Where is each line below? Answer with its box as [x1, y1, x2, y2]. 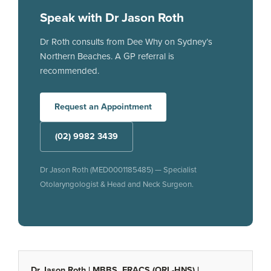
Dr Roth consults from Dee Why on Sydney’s [40, 36, 212, 47]
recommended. [40, 65, 99, 76]
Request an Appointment [54, 102, 152, 112]
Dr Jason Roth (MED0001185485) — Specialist [40, 165, 197, 175]
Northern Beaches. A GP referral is [40, 51, 174, 62]
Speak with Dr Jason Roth [40, 10, 184, 25]
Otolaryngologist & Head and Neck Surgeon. [40, 180, 194, 189]
